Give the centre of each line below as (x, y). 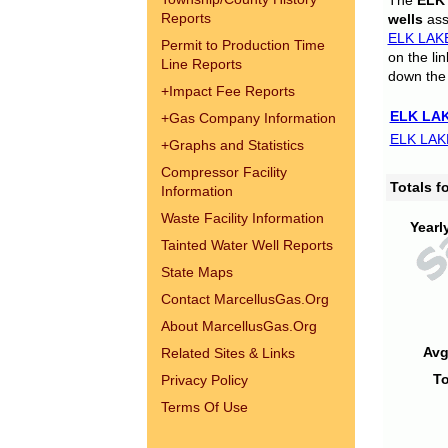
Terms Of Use (204, 407)
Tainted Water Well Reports (246, 245)
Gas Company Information (252, 118)
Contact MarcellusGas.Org (244, 299)
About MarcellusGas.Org (238, 326)
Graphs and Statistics (236, 145)
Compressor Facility (223, 172)
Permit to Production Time (242, 45)
